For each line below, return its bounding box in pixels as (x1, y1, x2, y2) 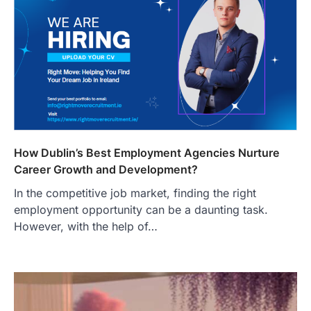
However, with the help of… (14, 219, 158, 233)
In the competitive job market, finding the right (14, 185, 256, 200)
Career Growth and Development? (14, 162, 198, 176)
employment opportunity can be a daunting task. (14, 202, 268, 217)
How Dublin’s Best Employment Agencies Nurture (14, 145, 280, 160)
